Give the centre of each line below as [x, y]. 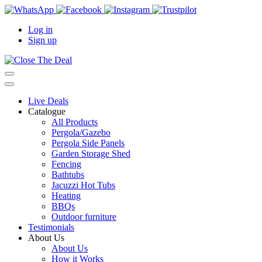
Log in [40, 30]
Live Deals [48, 101]
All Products [75, 122]
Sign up [42, 40]
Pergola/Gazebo [81, 132]
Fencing [66, 164]
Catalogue [47, 111]
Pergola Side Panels [88, 143]
